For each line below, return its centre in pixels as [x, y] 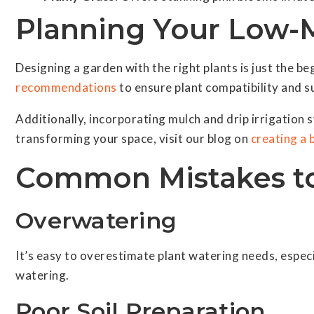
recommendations [66, 87]
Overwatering [96, 220]
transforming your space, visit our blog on [133, 138]
